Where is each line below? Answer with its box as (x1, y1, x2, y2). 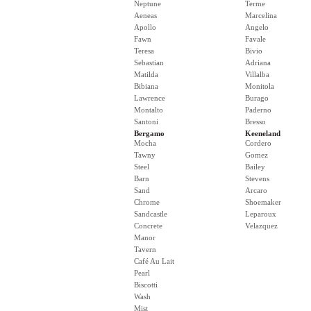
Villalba (245, 70, 269, 78)
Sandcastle (134, 210, 167, 218)
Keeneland (245, 129, 280, 137)
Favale (245, 35, 266, 43)
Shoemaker (245, 198, 281, 206)
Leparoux (245, 210, 276, 218)
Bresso (245, 117, 266, 126)
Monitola (245, 82, 274, 90)
